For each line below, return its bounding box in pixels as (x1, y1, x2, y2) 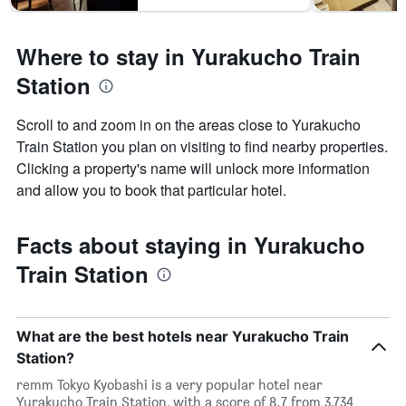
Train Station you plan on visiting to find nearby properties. (16, 136, 388, 158)
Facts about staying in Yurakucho (16, 229, 365, 261)
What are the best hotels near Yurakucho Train (16, 327, 349, 346)
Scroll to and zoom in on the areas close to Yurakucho (16, 114, 361, 136)
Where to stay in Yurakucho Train (16, 41, 361, 72)
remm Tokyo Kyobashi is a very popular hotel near (16, 376, 323, 394)
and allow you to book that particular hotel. (16, 179, 286, 201)
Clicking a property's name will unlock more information (16, 158, 370, 179)
